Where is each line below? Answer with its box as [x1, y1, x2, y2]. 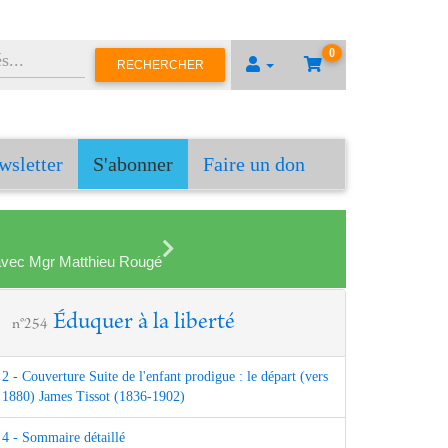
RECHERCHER [116, 57, 204, 72]
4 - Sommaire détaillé [2, 430, 125, 446]
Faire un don [203, 153, 305, 176]
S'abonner [93, 153, 173, 176]
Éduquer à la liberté [53, 311, 235, 336]
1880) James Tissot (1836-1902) [2, 389, 185, 405]
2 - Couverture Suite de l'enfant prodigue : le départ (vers [2, 369, 328, 385]
